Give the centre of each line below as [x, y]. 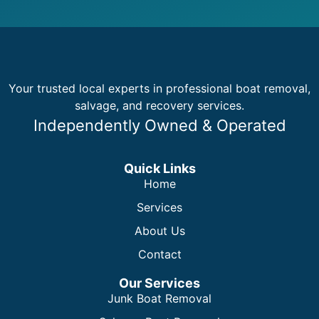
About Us [159, 230]
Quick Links [159, 168]
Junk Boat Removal [159, 298]
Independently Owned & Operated [159, 126]
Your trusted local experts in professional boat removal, [159, 89]
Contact [159, 254]
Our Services [159, 283]
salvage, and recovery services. [159, 106]
